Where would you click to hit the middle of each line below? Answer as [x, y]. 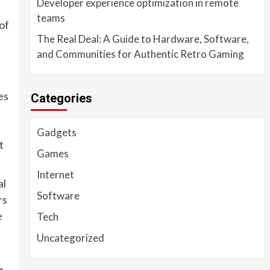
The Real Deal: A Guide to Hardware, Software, [143, 39]
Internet [55, 174]
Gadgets [56, 132]
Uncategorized [70, 237]
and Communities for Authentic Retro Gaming [140, 54]
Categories [61, 98]
